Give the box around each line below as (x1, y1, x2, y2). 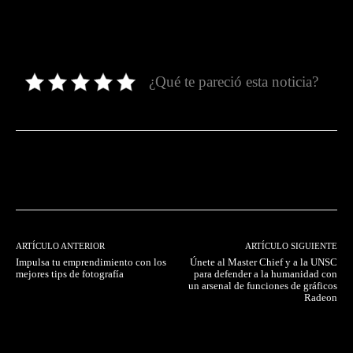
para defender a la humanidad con (193, 268, 337, 281)
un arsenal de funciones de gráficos (188, 280, 337, 292)
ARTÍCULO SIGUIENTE (244, 241, 337, 251)
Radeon (303, 292, 337, 304)
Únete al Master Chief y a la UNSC (189, 256, 337, 269)
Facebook (54, 164, 96, 176)
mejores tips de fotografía (16, 268, 124, 281)
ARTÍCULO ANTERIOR (16, 241, 105, 251)
